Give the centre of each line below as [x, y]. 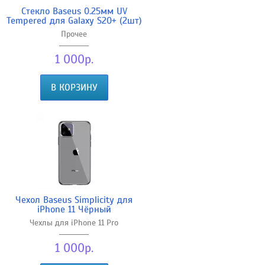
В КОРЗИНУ [74, 87]
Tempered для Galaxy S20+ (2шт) [74, 20]
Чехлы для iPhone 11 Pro [74, 222]
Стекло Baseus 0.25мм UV [74, 11]
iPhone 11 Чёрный [74, 209]
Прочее [74, 34]
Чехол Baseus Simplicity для [74, 200]
